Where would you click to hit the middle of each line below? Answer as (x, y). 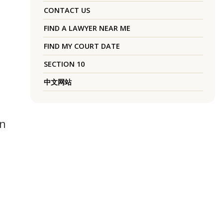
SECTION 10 (64, 64)
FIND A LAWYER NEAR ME (87, 28)
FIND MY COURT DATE (82, 46)
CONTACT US (67, 10)
